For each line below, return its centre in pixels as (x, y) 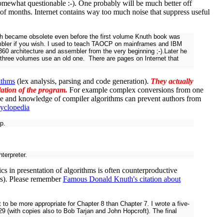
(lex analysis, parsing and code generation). (83, 81)
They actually (172, 81)
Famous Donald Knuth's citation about (122, 179)
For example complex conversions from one (135, 90)
